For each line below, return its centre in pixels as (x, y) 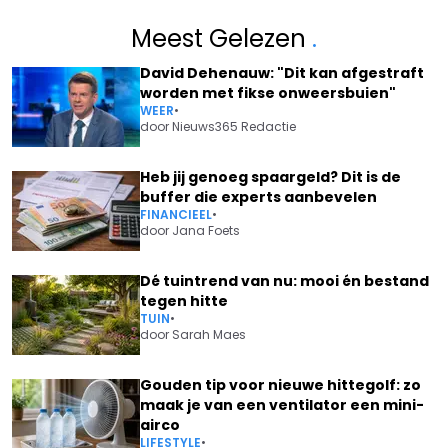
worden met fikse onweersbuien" (268, 93)
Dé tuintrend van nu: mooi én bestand (284, 281)
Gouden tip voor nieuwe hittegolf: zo (280, 385)
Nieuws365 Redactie (234, 126)
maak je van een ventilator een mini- (282, 405)
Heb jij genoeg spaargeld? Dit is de (270, 177)
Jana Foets (206, 230)
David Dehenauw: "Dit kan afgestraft (282, 73)
